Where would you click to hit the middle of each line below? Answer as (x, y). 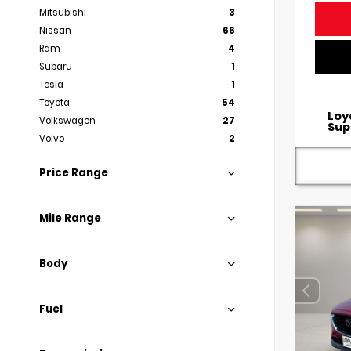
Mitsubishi (63, 13)
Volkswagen (67, 121)
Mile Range (70, 218)
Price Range (74, 173)
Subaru (56, 67)
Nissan (55, 31)
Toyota (54, 103)
